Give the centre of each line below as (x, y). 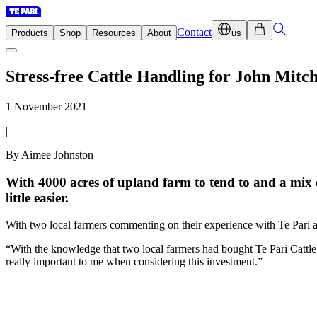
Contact (194, 32)
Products (30, 33)
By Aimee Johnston (50, 154)
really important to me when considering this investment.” (134, 262)
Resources (114, 33)
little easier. (37, 197)
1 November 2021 (46, 106)
